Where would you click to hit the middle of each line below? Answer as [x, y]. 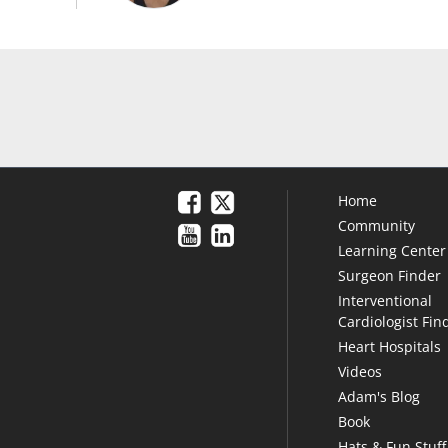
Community [377, 225]
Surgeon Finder [390, 275]
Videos [360, 371]
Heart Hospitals [390, 346]
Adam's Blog [379, 396]
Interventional [385, 300]
